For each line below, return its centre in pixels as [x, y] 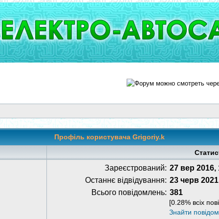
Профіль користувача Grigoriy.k [109, 137]
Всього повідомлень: [129, 192]
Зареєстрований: [136, 168]
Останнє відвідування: [126, 180]
